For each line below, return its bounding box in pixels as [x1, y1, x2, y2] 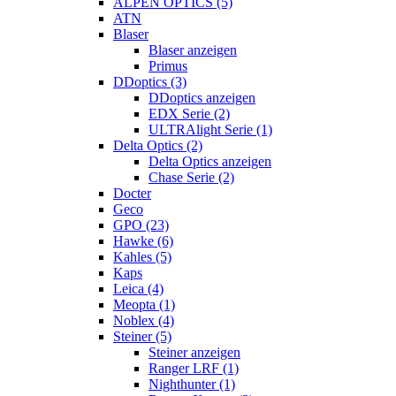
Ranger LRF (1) [148, 360, 239, 376]
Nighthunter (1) [148, 376, 235, 392]
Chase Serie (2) [148, 169, 234, 185]
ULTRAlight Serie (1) [148, 121, 272, 137]
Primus [148, 57, 187, 73]
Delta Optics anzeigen [148, 153, 271, 169]
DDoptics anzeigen [148, 89, 255, 105]
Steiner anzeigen [148, 344, 240, 360]
